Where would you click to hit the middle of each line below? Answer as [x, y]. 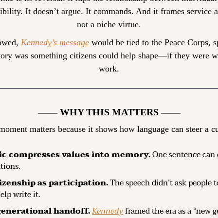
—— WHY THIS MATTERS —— [109, 112]
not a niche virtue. [109, 24]
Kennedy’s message [55, 42]
